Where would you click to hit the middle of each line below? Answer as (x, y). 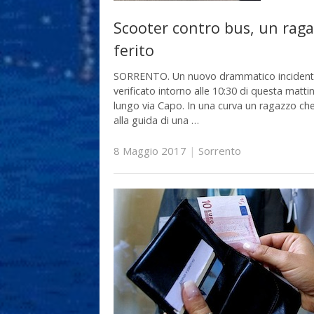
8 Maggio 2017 (150, 150)
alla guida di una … (156, 121)
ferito (134, 50)
